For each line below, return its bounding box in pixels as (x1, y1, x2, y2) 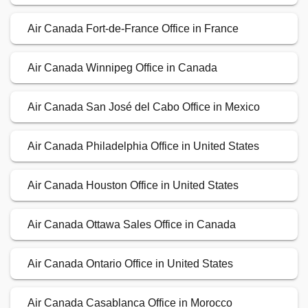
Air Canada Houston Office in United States (27, 179, 239, 192)
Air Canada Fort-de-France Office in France (27, 23, 239, 35)
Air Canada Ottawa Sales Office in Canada (27, 219, 236, 231)
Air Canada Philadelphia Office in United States (27, 140, 259, 153)
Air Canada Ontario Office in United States (27, 258, 233, 270)
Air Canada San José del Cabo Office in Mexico (27, 101, 260, 113)
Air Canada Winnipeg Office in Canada (27, 62, 217, 74)
